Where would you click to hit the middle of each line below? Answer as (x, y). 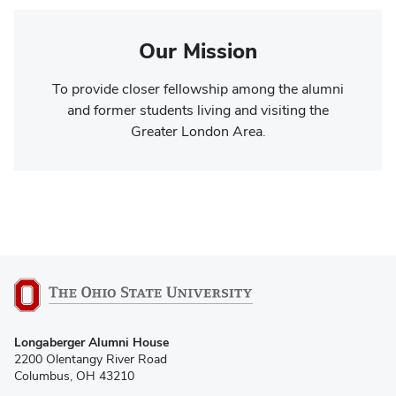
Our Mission (198, 50)
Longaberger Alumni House (91, 342)
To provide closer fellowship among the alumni (198, 88)
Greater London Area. (198, 131)
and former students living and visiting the (198, 110)
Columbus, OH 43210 (74, 376)
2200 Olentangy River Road (91, 359)
